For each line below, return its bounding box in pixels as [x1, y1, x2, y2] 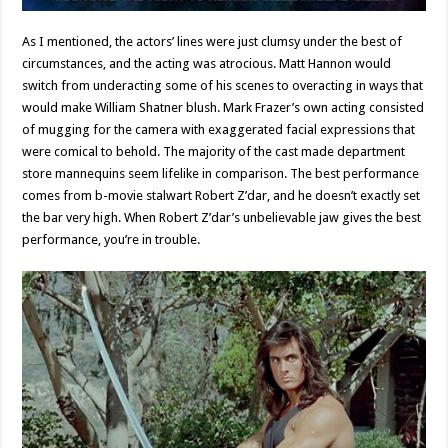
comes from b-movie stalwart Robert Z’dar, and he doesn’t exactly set [22, 187, 421, 203]
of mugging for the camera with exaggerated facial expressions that [22, 121, 416, 137]
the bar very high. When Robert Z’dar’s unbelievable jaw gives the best [22, 209, 422, 225]
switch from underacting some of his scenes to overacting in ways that [22, 77, 424, 93]
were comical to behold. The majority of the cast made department [22, 143, 406, 159]
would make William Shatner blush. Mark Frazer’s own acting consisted [22, 99, 425, 115]
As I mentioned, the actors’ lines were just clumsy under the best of [22, 33, 403, 49]
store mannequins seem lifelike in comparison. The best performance [22, 165, 420, 181]
